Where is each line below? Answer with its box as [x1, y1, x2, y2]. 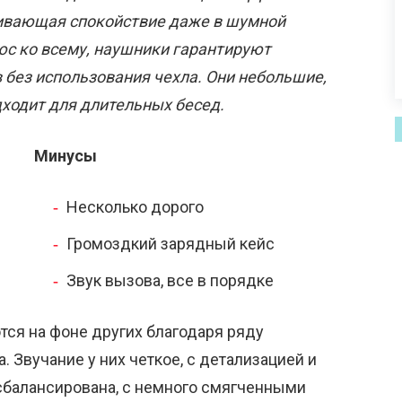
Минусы [34, 146, 97, 166]
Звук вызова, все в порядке [66, 271, 274, 291]
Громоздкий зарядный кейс [66, 234, 275, 254]
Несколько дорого [66, 197, 204, 217]
